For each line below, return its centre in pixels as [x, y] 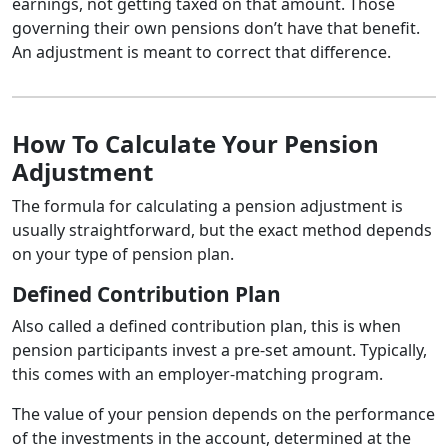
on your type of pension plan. [125, 253]
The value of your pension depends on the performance [223, 413]
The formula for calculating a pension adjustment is [207, 205]
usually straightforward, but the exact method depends [222, 229]
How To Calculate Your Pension [195, 143]
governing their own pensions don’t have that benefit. [216, 27]
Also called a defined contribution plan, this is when [206, 325]
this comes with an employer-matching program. [199, 373]
